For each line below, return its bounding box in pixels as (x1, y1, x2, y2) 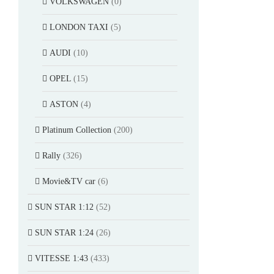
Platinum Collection (42, 125, 111, 135)
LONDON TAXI (50, 22, 108, 32)
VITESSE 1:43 (35, 253, 88, 263)
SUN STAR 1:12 (35, 202, 94, 212)
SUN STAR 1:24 (35, 228, 94, 237)
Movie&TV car (42, 176, 95, 186)
